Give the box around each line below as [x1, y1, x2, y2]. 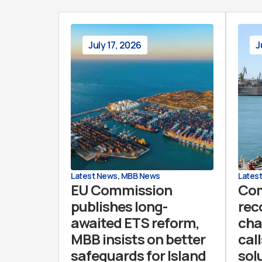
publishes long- [71, 196, 167, 216]
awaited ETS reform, [71, 213, 199, 232]
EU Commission [71, 180, 172, 199]
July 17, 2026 [88, 39, 142, 51]
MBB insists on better [71, 229, 205, 249]
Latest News [71, 170, 118, 181]
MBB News [120, 170, 160, 181]
